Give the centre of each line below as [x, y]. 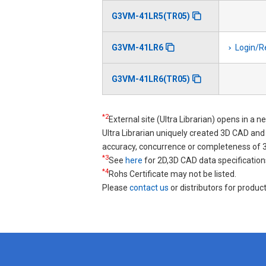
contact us [149, 187]
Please [116, 187]
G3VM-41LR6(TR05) [151, 79]
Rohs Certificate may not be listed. [172, 174]
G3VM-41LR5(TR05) [151, 16]
